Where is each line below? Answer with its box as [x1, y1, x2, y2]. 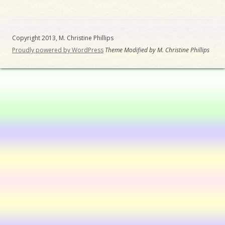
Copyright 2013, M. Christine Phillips [12, 34, 114, 43]
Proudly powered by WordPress [12, 46, 103, 55]
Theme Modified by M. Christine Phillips [105, 46, 209, 55]
